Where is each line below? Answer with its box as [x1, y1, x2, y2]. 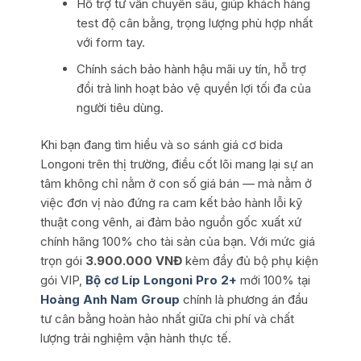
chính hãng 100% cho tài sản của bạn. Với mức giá [39, 234, 315, 250]
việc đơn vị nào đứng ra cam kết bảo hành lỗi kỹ [39, 195, 302, 211]
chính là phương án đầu [179, 292, 308, 308]
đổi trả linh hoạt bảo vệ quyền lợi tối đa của [76, 80, 311, 96]
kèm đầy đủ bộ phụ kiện [181, 253, 318, 269]
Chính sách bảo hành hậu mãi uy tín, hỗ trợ [76, 60, 306, 77]
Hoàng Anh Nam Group [39, 292, 180, 308]
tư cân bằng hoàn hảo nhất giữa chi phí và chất [39, 311, 294, 327]
